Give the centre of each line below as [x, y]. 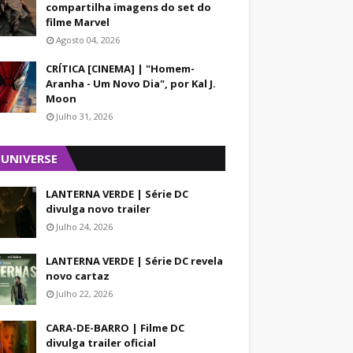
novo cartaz [78, 276]
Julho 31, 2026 [84, 116]
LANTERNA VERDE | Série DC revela [134, 261]
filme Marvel [78, 22]
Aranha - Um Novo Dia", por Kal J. [131, 84]
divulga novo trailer [98, 209]
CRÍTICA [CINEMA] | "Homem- [120, 69]
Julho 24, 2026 [84, 227]
